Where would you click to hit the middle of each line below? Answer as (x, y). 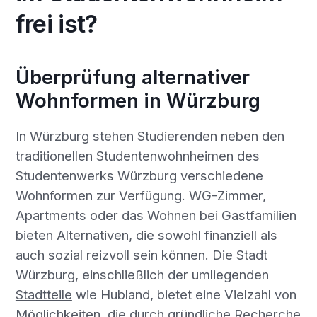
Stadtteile (44, 294)
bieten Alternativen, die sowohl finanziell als (146, 235)
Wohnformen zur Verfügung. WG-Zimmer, (140, 195)
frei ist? (56, 24)
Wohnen (171, 215)
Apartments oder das (81, 215)
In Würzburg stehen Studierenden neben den (150, 136)
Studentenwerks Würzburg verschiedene (139, 175)
